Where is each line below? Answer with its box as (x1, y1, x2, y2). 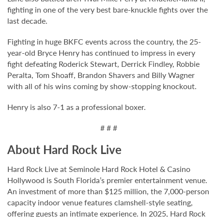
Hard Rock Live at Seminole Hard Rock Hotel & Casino (7, 163, 190, 174)
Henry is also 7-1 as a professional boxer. (7, 101, 146, 112)
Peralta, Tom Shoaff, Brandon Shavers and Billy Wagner (7, 69, 195, 80)
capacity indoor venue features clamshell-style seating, (7, 196, 193, 208)
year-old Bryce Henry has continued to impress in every (7, 46, 195, 58)
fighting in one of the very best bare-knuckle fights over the (7, 3, 208, 15)
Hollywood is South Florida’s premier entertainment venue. (7, 174, 207, 186)
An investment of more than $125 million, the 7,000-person (7, 185, 209, 197)
